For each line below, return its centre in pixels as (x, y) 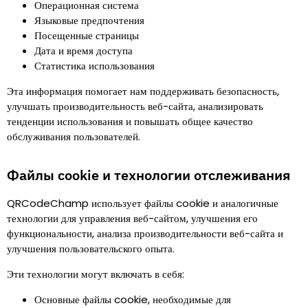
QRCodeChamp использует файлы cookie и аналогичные (143, 203)
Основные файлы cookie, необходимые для (133, 299)
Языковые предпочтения (89, 20)
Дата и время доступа (84, 51)
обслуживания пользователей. (74, 136)
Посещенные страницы (87, 35)
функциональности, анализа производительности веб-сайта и (145, 233)
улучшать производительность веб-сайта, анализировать (135, 106)
